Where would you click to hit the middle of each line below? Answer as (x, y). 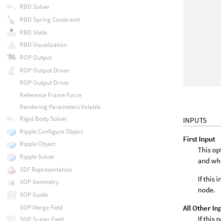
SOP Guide (34, 195)
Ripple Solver (37, 157)
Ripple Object (37, 144)
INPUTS (195, 120)
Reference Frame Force (50, 95)
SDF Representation (46, 169)
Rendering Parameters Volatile (60, 107)
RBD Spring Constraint (50, 19)
